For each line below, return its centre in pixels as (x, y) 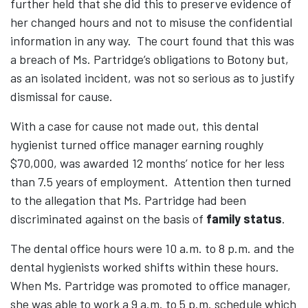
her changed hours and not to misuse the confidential (151, 22)
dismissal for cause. (62, 97)
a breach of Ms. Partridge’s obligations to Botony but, (150, 59)
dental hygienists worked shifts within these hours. (145, 267)
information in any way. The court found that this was (152, 41)
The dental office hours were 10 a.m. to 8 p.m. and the (152, 249)
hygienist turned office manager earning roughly (137, 145)
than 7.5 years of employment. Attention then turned (151, 182)
